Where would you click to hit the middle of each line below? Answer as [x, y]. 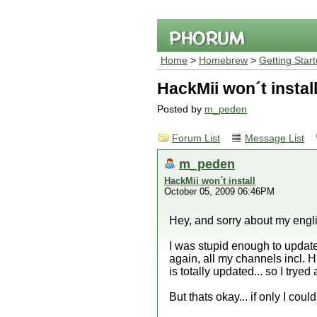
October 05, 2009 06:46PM [219, 191]
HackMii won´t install [210, 181]
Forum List [196, 138]
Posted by [181, 109]
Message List [275, 138]
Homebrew [223, 60]
